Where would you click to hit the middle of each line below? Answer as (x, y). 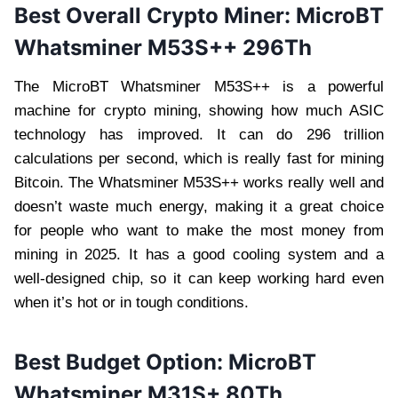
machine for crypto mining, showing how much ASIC (199, 110)
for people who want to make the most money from (199, 230)
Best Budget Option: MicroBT (165, 362)
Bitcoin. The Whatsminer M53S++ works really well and (199, 182)
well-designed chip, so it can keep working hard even (199, 278)
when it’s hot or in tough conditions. (131, 302)
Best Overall (80, 15)
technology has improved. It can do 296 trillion (199, 134)
